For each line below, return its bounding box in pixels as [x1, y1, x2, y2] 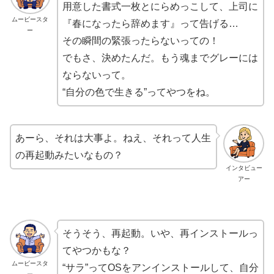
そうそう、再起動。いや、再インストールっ [62, 228, 258, 239]
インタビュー [225, 164, 262, 171]
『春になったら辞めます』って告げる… [62, 18, 239, 29]
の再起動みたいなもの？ [15, 149, 123, 160]
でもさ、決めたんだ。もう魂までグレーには [62, 52, 258, 63]
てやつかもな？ [62, 245, 131, 256]
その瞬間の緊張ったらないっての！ [62, 35, 219, 46]
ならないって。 [62, 69, 131, 80]
